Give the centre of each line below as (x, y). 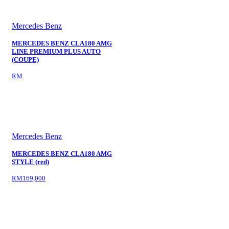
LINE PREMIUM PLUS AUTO (56, 51)
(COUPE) (25, 60)
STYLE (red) (30, 162)
